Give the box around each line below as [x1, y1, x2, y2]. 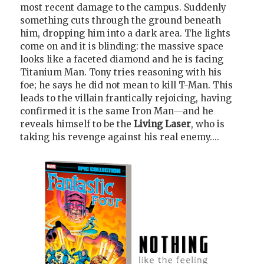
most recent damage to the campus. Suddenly [20, 2, 226, 14]
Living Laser [134, 118, 191, 130]
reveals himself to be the [20, 118, 134, 130]
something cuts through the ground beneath [20, 15, 221, 27]
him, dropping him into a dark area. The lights [20, 28, 230, 39]
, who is [191, 118, 225, 130]
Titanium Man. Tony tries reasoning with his [20, 67, 222, 78]
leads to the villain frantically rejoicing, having [20, 93, 232, 104]
